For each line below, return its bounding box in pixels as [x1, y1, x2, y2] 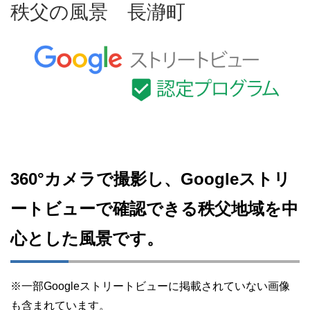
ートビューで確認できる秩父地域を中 [10, 199, 298, 219]
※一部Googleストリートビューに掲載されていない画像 [10, 280, 290, 293]
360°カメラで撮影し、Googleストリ [10, 170, 291, 189]
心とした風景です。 [10, 229, 163, 248]
